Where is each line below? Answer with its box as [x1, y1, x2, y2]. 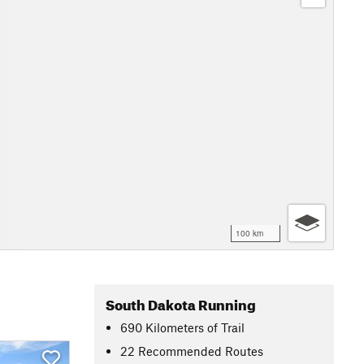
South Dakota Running [106, 292, 256, 314]
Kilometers [145, 319, 205, 335]
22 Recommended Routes [120, 343, 264, 358]
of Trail [207, 319, 245, 335]
